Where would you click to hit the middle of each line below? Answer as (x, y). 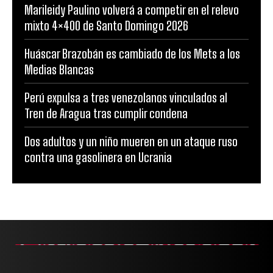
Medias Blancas (59, 70)
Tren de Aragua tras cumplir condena (106, 114)
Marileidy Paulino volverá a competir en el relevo (132, 10)
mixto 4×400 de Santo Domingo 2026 (106, 26)
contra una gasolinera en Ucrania (98, 158)
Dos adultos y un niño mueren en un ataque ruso (131, 142)
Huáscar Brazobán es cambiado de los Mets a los (132, 54)
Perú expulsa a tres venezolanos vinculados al (126, 98)
